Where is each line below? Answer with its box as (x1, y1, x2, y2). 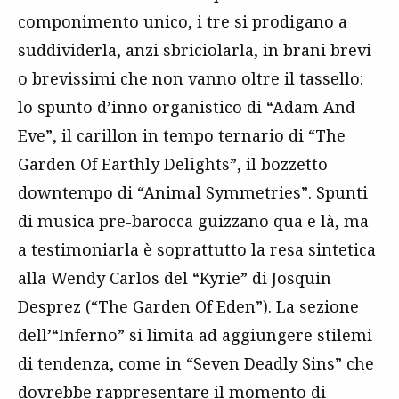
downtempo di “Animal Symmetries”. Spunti (18, 182, 368, 203)
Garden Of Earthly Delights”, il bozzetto (18, 153, 328, 175)
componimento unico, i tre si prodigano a (18, 11, 347, 32)
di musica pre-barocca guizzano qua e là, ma (18, 210, 369, 232)
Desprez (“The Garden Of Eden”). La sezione (18, 296, 359, 317)
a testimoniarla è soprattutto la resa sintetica (18, 239, 376, 260)
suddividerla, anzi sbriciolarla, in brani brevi (18, 39, 371, 61)
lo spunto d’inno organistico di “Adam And (18, 96, 355, 118)
